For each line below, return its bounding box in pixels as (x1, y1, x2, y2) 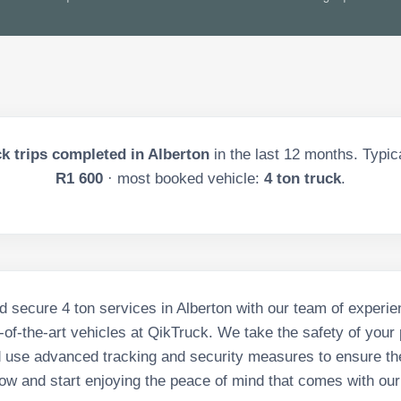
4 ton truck (264, 170, 341, 187)
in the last (213, 146, 284, 163)
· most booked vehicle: (107, 170, 260, 187)
